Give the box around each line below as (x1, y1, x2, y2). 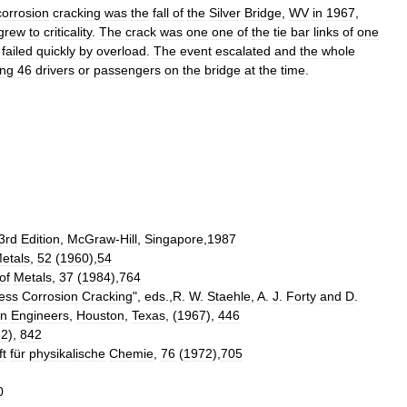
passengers (94, 63, 161, 77)
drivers (35, 63, 74, 77)
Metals (14, 270, 52, 284)
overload (96, 44, 146, 58)
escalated (215, 44, 271, 58)
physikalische (29, 346, 105, 361)
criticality (44, 25, 92, 39)
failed (2, 44, 33, 58)
